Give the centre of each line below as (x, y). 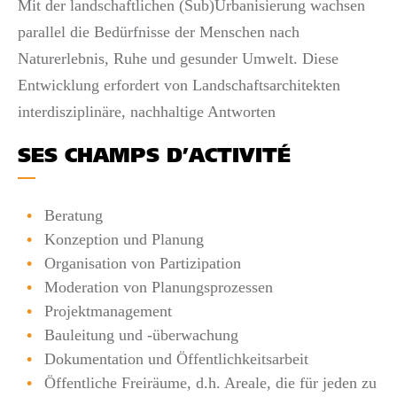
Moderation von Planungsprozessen (159, 287)
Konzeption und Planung (124, 239)
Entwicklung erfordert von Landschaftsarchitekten (179, 85)
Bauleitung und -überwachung (141, 335)
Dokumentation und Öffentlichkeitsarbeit (176, 358)
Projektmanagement (108, 311)
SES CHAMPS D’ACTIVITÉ (154, 157)
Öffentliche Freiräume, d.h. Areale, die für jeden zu (210, 382)
